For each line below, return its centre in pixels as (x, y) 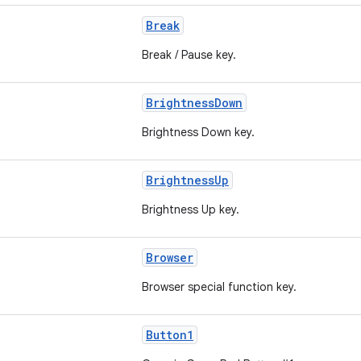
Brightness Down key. (198, 132)
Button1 (170, 335)
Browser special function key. (219, 287)
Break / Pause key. (189, 55)
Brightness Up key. (191, 210)
